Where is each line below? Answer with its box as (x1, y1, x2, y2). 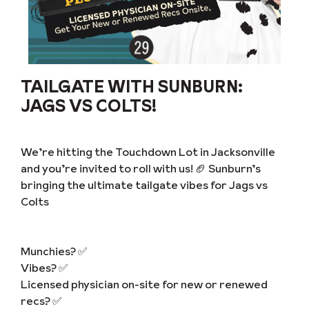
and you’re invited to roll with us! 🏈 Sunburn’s (21, 161, 261, 176)
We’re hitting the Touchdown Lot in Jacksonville (21, 144, 275, 159)
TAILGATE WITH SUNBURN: (21, 75, 243, 98)
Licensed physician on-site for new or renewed (21, 277, 268, 292)
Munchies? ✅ (21, 243, 88, 259)
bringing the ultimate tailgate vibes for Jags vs (21, 177, 268, 192)
